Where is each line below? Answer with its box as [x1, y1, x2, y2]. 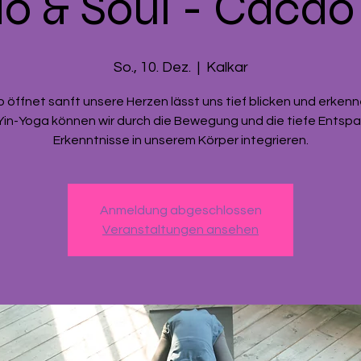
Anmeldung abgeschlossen [99, 204, 262, 217]
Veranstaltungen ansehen [102, 223, 259, 236]
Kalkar [205, 60, 248, 75]
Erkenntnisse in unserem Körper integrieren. [52, 134, 309, 147]
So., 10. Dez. [113, 60, 191, 75]
